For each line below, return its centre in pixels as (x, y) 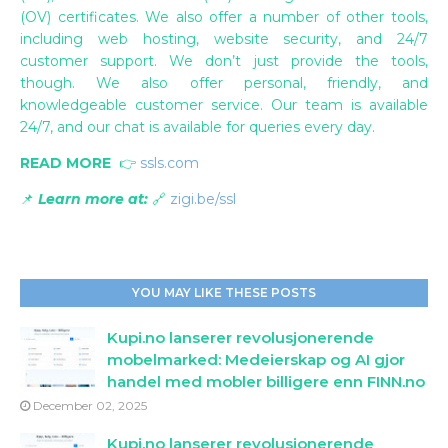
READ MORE (65, 163)
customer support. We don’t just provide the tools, (224, 61)
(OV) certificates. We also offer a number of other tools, (224, 17)
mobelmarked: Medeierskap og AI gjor (256, 359)
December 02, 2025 (90, 405)
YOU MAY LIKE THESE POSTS (224, 292)
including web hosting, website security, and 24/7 (224, 39)
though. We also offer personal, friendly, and (224, 83)
